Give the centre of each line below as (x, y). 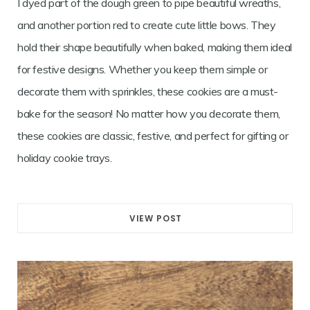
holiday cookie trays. (65, 157)
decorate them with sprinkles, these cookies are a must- (148, 91)
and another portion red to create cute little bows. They (147, 25)
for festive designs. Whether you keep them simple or (143, 69)
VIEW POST (156, 218)
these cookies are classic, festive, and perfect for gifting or (153, 135)
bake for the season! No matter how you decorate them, (149, 113)
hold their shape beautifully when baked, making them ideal (155, 47)
